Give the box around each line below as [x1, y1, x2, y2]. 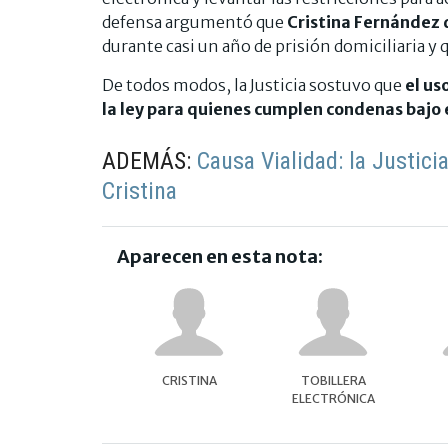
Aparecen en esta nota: [117, 245, 323, 269]
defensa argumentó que [102, 12, 287, 33]
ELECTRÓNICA [291, 391, 375, 407]
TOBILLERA [300, 373, 366, 389]
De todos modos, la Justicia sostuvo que [102, 75, 405, 96]
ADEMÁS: [102, 147, 197, 176]
